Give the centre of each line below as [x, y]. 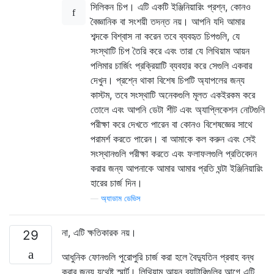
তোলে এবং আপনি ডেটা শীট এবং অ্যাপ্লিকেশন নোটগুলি [178, 109]
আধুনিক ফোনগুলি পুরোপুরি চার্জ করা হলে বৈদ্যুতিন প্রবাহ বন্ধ [158, 257]
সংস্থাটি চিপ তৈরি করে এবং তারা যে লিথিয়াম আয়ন [170, 50]
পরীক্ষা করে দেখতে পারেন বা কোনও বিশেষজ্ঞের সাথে [172, 124]
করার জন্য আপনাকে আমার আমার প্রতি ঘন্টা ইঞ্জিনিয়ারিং [177, 168]
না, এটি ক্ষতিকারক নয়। [99, 232]
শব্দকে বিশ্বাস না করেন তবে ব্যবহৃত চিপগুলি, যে [165, 36]
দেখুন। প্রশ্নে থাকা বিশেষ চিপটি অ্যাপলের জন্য [168, 80]
